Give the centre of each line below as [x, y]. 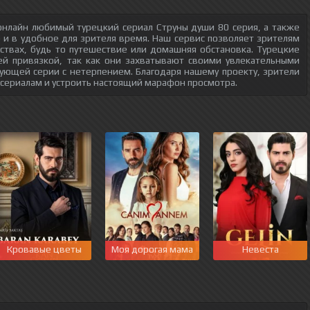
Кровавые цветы [44, 249]
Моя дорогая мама [152, 249]
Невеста [260, 249]
